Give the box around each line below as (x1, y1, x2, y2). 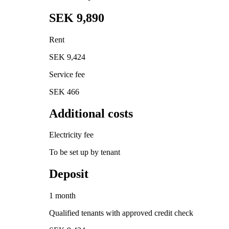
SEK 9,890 (49, 11, 104, 25)
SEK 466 (49, 87, 79, 96)
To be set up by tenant (49, 148, 120, 157)
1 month (49, 191, 76, 200)
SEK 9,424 (49, 52, 85, 61)
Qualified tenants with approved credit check (49, 209, 193, 218)
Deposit (49, 167, 88, 181)
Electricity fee (49, 130, 94, 140)
